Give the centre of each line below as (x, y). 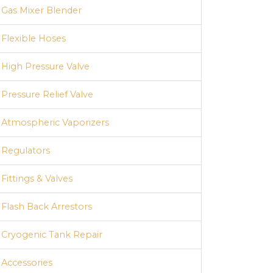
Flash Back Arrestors (47, 207)
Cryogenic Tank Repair (52, 235)
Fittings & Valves (37, 179)
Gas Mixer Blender (41, 11)
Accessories (27, 263)
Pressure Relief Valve (47, 95)
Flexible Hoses (34, 39)
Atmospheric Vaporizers (55, 123)
